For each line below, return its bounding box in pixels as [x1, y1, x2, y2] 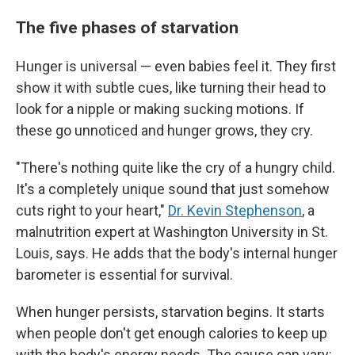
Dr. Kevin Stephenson [168, 202, 302, 219]
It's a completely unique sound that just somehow [16, 181, 330, 197]
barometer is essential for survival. [16, 266, 233, 283]
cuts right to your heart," [16, 202, 168, 219]
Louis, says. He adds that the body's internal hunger [16, 245, 338, 261]
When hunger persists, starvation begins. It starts [16, 303, 325, 320]
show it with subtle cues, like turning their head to [16, 79, 326, 96]
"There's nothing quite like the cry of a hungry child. [16, 159, 335, 176]
